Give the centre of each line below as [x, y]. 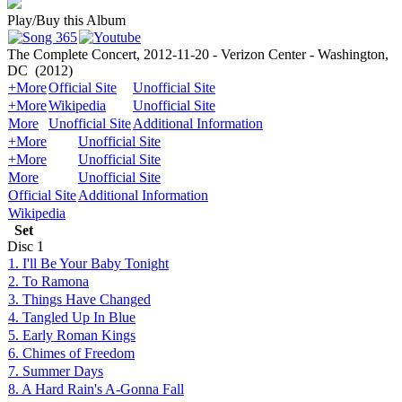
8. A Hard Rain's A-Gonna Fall [96, 389]
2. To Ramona [48, 281]
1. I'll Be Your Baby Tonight [88, 263]
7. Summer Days [56, 371]
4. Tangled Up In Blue [72, 317]
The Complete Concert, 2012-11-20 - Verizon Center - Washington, [198, 54]
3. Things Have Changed [79, 299]
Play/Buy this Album [66, 20]
